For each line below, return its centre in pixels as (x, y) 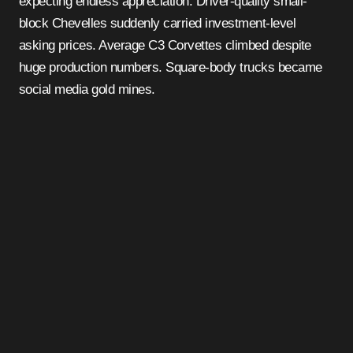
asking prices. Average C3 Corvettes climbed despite (165, 45)
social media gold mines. (87, 89)
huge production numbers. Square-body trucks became (171, 67)
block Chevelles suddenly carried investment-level (158, 23)
